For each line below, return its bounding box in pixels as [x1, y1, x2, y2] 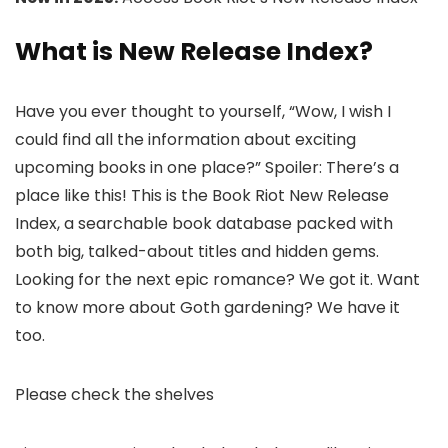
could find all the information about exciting [15, 128, 356, 152]
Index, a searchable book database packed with [15, 212, 393, 236]
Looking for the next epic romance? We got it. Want [15, 268, 420, 292]
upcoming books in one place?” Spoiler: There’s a [15, 156, 399, 180]
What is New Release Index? [15, 34, 373, 70]
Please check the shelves [15, 383, 214, 407]
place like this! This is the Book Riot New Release [15, 184, 389, 208]
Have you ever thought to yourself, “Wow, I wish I [15, 100, 391, 124]
